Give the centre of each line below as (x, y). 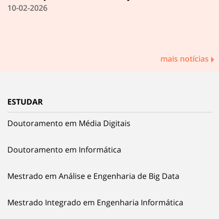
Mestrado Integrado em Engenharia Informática (95, 203)
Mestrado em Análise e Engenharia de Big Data (93, 176)
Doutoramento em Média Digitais (69, 123)
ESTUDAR (25, 102)
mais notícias (185, 59)
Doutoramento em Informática (64, 150)
